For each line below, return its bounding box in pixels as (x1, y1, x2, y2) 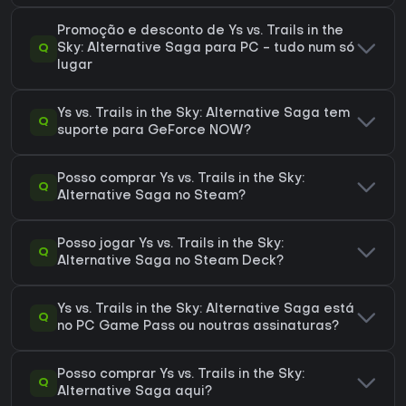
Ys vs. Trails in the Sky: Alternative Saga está (57, 304, 354, 316)
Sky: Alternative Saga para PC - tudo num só (57, 43, 354, 55)
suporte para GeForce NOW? (57, 125, 251, 138)
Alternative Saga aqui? (57, 386, 212, 399)
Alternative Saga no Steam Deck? (57, 256, 284, 268)
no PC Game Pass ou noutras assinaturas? (57, 321, 339, 333)
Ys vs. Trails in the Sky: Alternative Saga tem (57, 108, 350, 121)
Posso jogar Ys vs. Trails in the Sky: (57, 238, 284, 251)
